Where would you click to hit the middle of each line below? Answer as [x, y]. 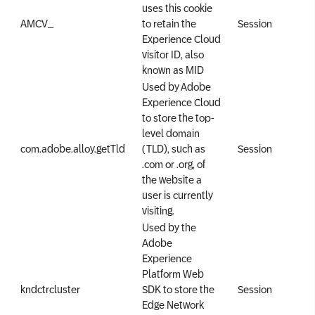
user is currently [178, 195]
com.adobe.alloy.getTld [73, 149]
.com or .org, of [174, 164]
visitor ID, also [173, 54]
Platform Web [173, 274]
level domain [171, 133]
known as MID [173, 70]
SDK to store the [178, 289]
